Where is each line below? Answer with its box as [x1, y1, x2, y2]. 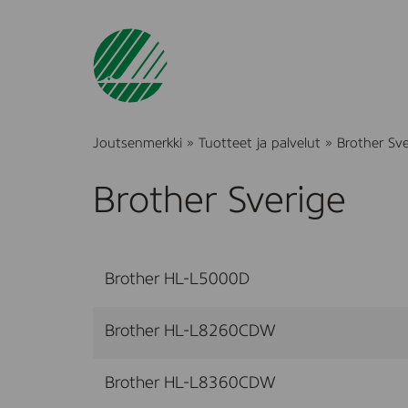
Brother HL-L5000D [105, 270, 250, 288]
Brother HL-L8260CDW [105, 322, 276, 340]
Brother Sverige [93, 183, 346, 220]
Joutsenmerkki [93, 137, 182, 150]
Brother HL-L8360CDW [105, 374, 276, 392]
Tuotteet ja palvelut [199, 137, 321, 150]
